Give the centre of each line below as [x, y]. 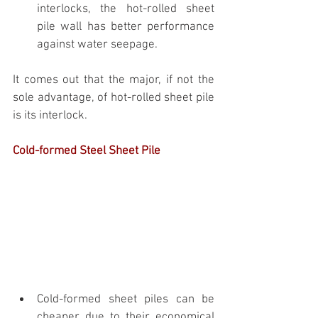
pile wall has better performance [126, 27]
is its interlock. [50, 116]
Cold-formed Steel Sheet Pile [87, 152]
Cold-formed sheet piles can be [126, 300]
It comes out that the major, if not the [114, 81]
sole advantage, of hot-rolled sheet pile [114, 98]
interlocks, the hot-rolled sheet [126, 10]
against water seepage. [99, 45]
